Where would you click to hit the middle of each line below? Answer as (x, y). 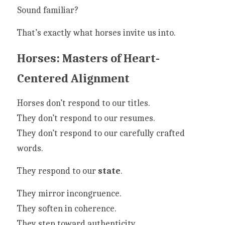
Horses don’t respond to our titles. (84, 103)
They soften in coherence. (67, 209)
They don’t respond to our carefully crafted (101, 133)
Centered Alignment (73, 78)
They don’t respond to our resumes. (86, 118)
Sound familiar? (48, 10)
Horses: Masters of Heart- (88, 58)
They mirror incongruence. (69, 194)
